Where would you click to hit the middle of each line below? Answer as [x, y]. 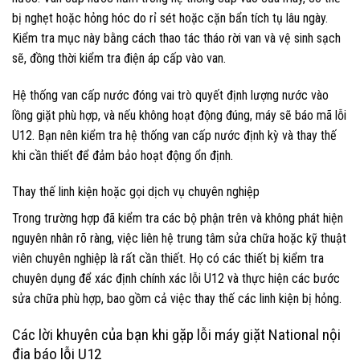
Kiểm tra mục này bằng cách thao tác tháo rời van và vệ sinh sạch [176, 38]
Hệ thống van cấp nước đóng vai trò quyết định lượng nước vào [170, 95]
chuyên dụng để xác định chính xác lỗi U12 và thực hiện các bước [176, 279]
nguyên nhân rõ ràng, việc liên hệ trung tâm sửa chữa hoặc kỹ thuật [179, 239]
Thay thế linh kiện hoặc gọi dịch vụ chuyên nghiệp [136, 192]
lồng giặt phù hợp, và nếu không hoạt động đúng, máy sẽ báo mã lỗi [179, 115]
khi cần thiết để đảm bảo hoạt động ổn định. [123, 155]
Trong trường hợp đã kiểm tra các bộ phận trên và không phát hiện [178, 219]
